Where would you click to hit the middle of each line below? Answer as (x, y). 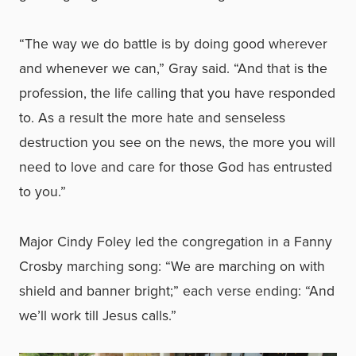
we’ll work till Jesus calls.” (98, 315)
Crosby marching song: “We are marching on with (172, 266)
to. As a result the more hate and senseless (152, 117)
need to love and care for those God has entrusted (176, 166)
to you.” (43, 191)
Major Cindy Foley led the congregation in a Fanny (176, 241)
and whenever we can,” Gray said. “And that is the (173, 68)
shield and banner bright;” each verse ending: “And (177, 290)
